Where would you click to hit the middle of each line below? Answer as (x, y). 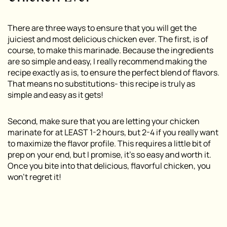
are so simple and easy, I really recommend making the (107, 61)
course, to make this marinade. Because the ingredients (110, 50)
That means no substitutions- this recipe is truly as (101, 83)
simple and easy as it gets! (55, 94)
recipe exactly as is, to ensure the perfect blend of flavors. (113, 72)
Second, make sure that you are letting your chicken (104, 121)
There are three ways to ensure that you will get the (102, 28)
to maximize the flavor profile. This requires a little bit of (109, 143)
